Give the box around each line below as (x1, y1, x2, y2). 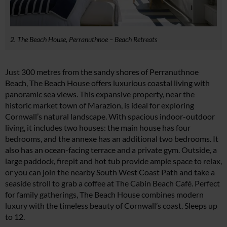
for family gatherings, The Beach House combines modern (5, 189, 204, 199)
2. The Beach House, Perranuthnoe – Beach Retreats (10, 34, 157, 44)
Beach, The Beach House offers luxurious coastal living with (5, 78, 210, 88)
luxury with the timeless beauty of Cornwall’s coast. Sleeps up (5, 200, 217, 210)
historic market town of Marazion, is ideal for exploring (5, 100, 194, 110)
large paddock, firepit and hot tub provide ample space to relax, (5, 156, 222, 166)
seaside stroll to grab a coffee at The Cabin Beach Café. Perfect (5, 178, 220, 188)
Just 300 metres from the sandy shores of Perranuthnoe (5, 66, 199, 77)
